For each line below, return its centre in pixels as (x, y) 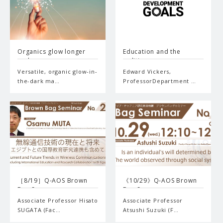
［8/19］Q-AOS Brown (53, 180)
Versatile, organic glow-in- (57, 72)
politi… (134, 61)
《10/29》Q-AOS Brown (160, 180)
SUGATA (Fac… (39, 210)
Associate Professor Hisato (58, 200)
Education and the (152, 52)
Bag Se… (31, 189)
